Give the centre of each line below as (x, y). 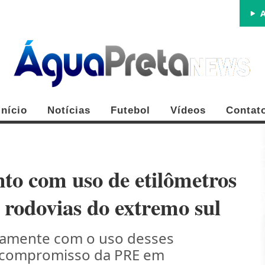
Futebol (130, 111)
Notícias (69, 111)
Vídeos (188, 111)
